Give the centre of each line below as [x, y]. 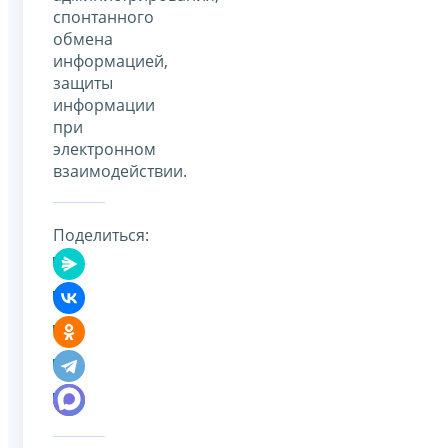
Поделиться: [101, 235]
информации [104, 104]
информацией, [110, 60]
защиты [83, 82]
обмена [83, 38]
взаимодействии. [120, 170]
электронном [104, 148]
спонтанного [103, 16]
